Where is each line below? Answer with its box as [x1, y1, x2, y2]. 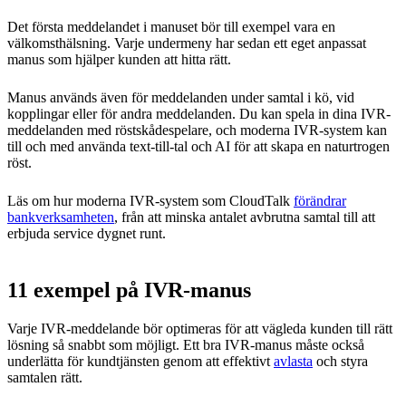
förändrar [294, 192, 346, 208]
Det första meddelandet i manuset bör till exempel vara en [7, 18, 335, 34]
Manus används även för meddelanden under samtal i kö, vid [7, 89, 354, 105]
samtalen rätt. [7, 369, 86, 385]
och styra [313, 353, 368, 369]
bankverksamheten [7, 208, 114, 225]
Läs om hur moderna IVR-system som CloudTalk [7, 192, 294, 208]
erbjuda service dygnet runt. [7, 225, 166, 241]
